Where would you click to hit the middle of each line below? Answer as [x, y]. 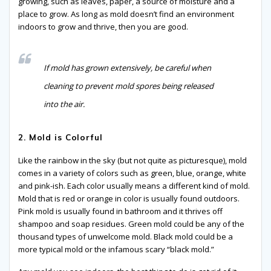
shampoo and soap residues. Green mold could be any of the [131, 224]
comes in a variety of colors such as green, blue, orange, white [132, 173]
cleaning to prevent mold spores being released [129, 86]
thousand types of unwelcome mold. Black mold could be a [126, 237]
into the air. [65, 104]
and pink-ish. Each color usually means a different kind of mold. [134, 186]
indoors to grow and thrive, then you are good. [103, 27]
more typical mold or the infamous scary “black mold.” [116, 250]
